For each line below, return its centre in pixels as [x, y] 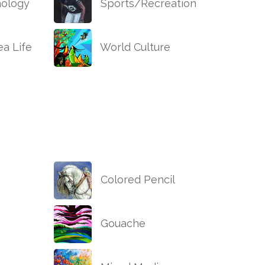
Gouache [122, 224]
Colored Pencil [136, 180]
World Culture [134, 47]
